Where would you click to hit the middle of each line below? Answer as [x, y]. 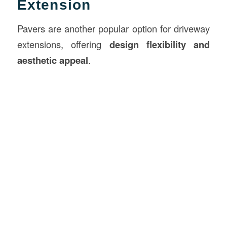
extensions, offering [63, 44]
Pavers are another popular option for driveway [113, 28]
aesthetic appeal [52, 60]
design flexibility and [160, 44]
